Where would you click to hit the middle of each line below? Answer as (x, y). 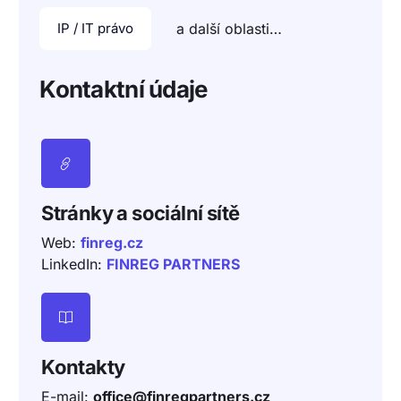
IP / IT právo (96, 29)
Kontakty (83, 367)
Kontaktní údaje (124, 90)
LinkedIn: (74, 264)
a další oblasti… (230, 29)
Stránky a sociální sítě (141, 213)
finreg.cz (112, 243)
